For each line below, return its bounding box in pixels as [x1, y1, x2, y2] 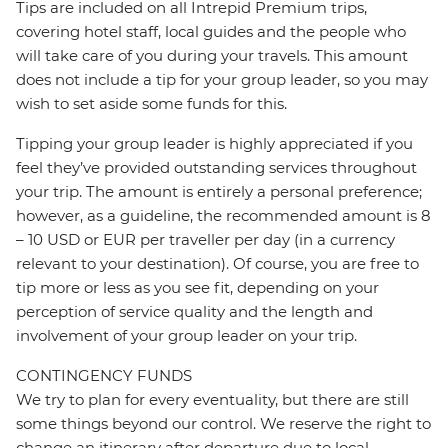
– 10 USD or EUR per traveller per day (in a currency [16, 230, 395, 250]
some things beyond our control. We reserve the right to [16, 414, 431, 434]
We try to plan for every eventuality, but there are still [16, 390, 409, 410]
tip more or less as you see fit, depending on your [16, 278, 379, 298]
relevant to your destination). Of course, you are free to [16, 254, 419, 274]
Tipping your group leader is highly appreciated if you [16, 134, 413, 154]
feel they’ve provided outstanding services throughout [16, 158, 417, 178]
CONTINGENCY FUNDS [16, 366, 192, 386]
